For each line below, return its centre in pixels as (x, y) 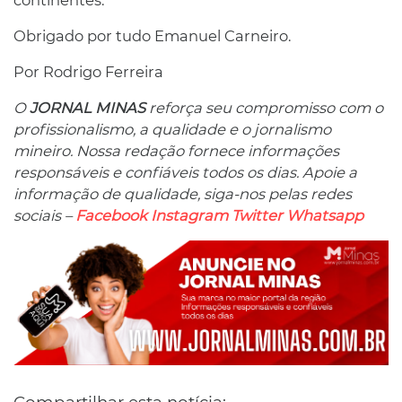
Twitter (257, 216)
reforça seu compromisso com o (264, 108)
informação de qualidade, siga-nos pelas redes (183, 194)
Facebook (111, 216)
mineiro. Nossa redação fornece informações (176, 151)
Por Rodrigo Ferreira (88, 72)
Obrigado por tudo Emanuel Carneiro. (152, 36)
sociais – (44, 216)
